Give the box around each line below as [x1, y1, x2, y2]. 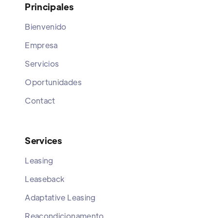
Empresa [25, 40, 58, 51]
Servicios [25, 58, 59, 69]
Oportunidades [25, 77, 82, 88]
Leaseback [25, 174, 65, 184]
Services [25, 135, 62, 146]
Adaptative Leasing [25, 192, 96, 203]
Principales [25, 1, 74, 13]
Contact [25, 95, 55, 106]
